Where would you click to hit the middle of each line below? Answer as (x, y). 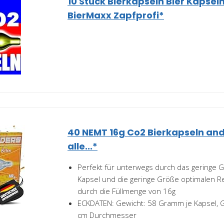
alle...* (82, 146)
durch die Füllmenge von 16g (126, 191)
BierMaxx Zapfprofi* (116, 15)
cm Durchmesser (107, 215)
